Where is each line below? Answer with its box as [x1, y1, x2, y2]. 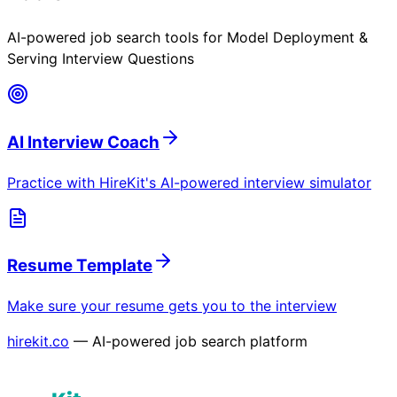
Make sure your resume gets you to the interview [7, 296, 337, 315]
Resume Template [7, 255, 152, 276]
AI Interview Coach [7, 131, 160, 152]
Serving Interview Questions [7, 50, 194, 68]
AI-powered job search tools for [7, 28, 227, 47]
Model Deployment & [227, 28, 368, 47]
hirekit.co [7, 331, 69, 350]
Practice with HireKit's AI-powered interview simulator [7, 173, 371, 191]
